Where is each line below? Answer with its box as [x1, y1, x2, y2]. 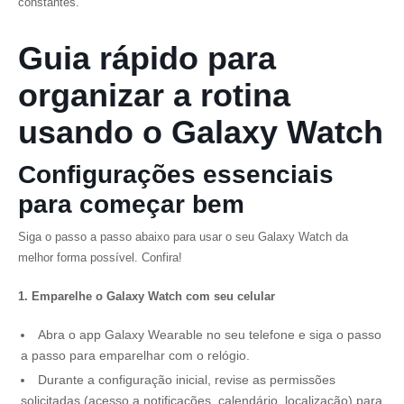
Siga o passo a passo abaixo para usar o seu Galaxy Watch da [18, 230, 348, 243]
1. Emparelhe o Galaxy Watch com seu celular [18, 289, 275, 303]
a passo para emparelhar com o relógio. [21, 348, 257, 363]
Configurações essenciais [18, 161, 334, 188]
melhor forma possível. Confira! [18, 251, 182, 264]
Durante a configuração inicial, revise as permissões [38, 372, 335, 387]
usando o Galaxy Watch [18, 114, 383, 151]
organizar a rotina [18, 77, 290, 114]
